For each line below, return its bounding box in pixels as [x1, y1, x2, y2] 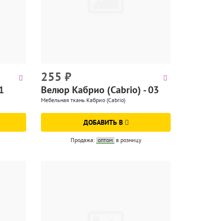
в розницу [115, 136, 142, 144]
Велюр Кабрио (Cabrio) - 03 [41, 83, 159, 97]
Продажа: [70, 136, 96, 144]
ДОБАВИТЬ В [83, 118, 125, 127]
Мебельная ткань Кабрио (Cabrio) [41, 96, 126, 104]
